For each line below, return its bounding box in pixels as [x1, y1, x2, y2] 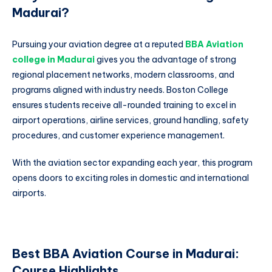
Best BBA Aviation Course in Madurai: [12, 246, 239, 262]
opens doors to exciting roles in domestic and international [12, 172, 249, 184]
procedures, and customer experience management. [12, 129, 225, 141]
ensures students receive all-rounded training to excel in [12, 99, 236, 110]
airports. [12, 188, 46, 199]
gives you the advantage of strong [97, 53, 236, 65]
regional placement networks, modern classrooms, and [12, 69, 234, 80]
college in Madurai [12, 53, 95, 65]
